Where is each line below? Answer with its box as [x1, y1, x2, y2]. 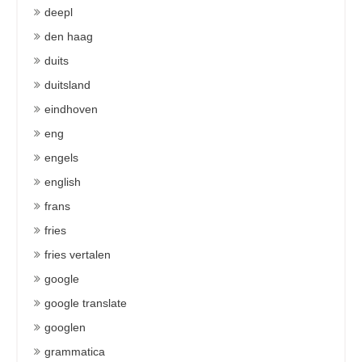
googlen [44, 321, 86, 334]
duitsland [44, 78, 90, 91]
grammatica [44, 345, 105, 358]
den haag [44, 30, 93, 43]
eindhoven [44, 103, 98, 116]
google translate [44, 297, 127, 309]
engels [44, 151, 78, 164]
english [44, 175, 81, 188]
